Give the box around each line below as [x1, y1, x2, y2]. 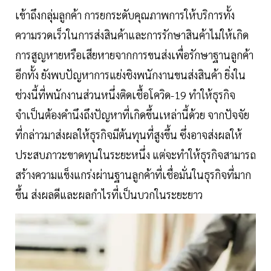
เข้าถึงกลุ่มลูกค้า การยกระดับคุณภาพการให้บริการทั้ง [15, 7, 235, 22]
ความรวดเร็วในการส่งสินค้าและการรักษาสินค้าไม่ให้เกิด [15, 27, 249, 42]
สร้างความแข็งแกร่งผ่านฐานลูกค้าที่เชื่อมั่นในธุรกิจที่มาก [15, 167, 251, 181]
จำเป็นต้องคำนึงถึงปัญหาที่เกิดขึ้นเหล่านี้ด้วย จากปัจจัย [15, 107, 249, 122]
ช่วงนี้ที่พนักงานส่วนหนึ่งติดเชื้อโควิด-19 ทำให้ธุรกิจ [15, 87, 235, 102]
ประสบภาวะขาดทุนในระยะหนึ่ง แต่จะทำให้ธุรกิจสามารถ [15, 147, 256, 162]
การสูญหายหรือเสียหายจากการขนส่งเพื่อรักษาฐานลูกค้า [15, 47, 253, 62]
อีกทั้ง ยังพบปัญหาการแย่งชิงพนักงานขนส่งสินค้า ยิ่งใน [15, 67, 246, 82]
